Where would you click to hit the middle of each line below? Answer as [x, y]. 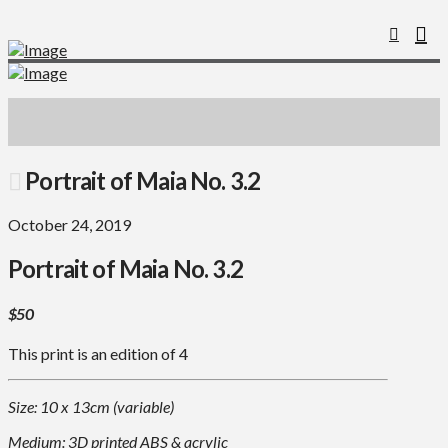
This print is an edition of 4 [98, 354]
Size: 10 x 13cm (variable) [91, 407]
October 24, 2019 [69, 224]
